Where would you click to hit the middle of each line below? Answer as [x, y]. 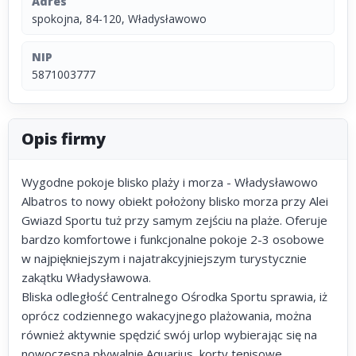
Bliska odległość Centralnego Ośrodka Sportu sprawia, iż [174, 296]
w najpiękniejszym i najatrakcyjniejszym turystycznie [164, 258]
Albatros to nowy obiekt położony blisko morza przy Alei [175, 201]
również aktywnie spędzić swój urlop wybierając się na [169, 335]
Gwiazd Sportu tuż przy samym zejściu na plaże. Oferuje [174, 220]
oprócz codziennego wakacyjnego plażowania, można [166, 315]
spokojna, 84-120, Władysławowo [119, 19]
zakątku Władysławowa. [86, 277]
